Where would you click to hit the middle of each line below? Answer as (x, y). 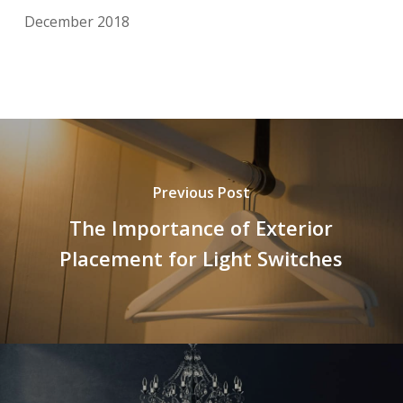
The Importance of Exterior (201, 228)
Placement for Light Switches (201, 259)
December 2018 (76, 21)
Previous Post (201, 193)
